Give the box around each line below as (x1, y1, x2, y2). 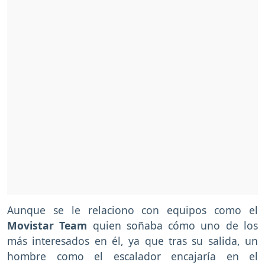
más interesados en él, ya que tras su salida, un (7, 234, 258, 248)
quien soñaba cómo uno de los (87, 218, 258, 233)
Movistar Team (7, 218, 88, 233)
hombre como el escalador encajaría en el (7, 249, 258, 264)
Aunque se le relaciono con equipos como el (7, 203, 258, 218)
